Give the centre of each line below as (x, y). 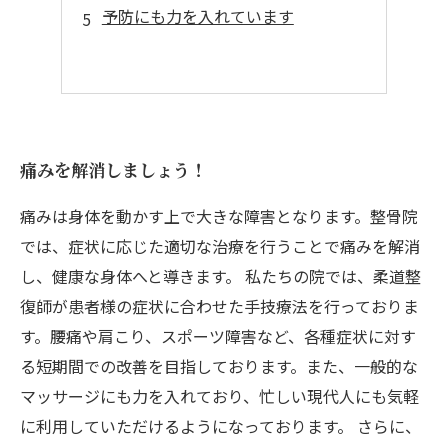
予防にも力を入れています (197, 16)
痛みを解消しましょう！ (113, 169)
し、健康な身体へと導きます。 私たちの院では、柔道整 (220, 276)
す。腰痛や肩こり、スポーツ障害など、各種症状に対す (218, 336)
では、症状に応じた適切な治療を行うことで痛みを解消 (220, 246)
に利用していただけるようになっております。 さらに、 (220, 426)
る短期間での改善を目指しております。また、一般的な (219, 366)
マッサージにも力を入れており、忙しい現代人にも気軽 (219, 396)
